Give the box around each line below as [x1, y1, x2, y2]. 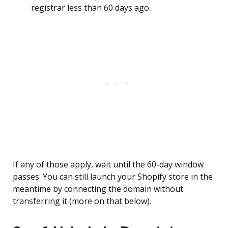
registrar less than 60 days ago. [31, 2, 151, 14]
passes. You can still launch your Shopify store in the [13, 171, 213, 183]
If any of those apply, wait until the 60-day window [13, 159, 204, 170]
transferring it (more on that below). [13, 195, 151, 207]
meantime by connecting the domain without [13, 183, 183, 195]
